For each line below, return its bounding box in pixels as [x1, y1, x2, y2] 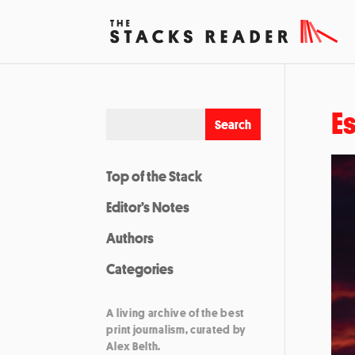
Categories [106, 259, 174, 278]
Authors [106, 228, 155, 247]
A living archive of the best [106, 305, 245, 320]
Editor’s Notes [106, 197, 190, 216]
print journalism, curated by [106, 322, 247, 337]
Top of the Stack [106, 166, 203, 185]
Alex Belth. [106, 338, 162, 353]
